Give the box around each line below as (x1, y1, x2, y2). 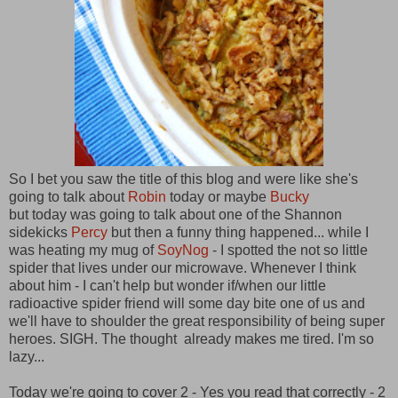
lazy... (9, 349, 48, 364)
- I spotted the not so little (209, 243, 368, 258)
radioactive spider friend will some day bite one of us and (9, 296, 365, 311)
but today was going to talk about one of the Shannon (9, 207, 342, 222)
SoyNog (157, 243, 209, 258)
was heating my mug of (9, 243, 157, 258)
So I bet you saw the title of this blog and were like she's (9, 171, 358, 187)
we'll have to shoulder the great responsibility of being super (9, 314, 385, 329)
